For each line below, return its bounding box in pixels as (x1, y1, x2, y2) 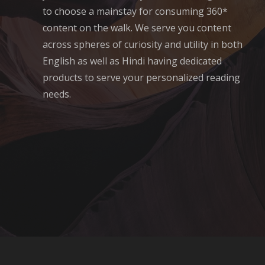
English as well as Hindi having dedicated (43, 54, 222, 68)
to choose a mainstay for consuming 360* (43, 5, 228, 18)
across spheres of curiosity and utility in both (43, 38, 243, 51)
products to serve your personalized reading (43, 71, 240, 85)
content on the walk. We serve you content (43, 21, 231, 35)
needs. (43, 88, 71, 101)
